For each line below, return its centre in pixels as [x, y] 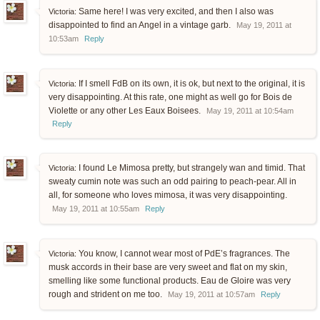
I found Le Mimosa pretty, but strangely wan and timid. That [191, 168]
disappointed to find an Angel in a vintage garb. [141, 25]
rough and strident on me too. [106, 295]
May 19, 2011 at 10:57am [211, 295]
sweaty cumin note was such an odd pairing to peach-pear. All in [172, 182]
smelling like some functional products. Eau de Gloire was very [170, 281]
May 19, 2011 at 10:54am [250, 111]
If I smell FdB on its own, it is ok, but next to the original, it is [191, 84]
